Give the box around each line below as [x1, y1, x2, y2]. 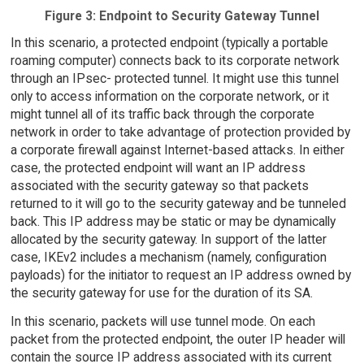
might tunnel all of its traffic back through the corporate [10, 106, 314, 123]
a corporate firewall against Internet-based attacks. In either [10, 142, 344, 158]
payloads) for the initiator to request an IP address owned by [10, 267, 351, 284]
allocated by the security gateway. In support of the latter [10, 232, 327, 248]
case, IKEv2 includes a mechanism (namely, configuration [10, 249, 327, 266]
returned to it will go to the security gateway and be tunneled [10, 196, 346, 212]
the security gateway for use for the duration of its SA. [10, 285, 313, 301]
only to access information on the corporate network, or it [10, 89, 329, 105]
